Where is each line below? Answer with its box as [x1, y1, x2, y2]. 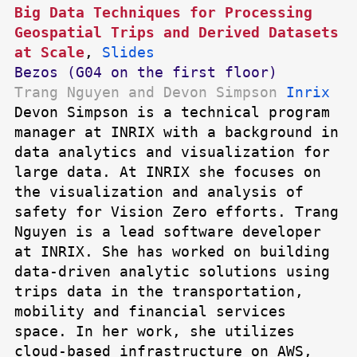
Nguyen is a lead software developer [14, 223, 321, 241]
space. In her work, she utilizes [14, 323, 295, 340]
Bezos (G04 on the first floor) [14, 64, 277, 81]
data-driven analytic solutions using [14, 263, 330, 280]
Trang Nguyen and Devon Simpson [14, 84, 286, 101]
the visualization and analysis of [14, 183, 304, 201]
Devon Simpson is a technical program [14, 104, 330, 121]
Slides [102, 44, 155, 61]
